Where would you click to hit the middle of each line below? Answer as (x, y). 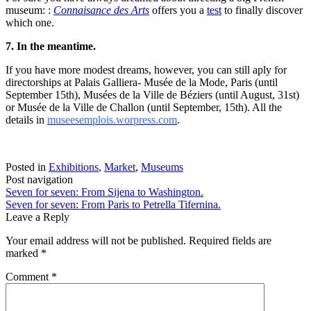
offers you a (178, 10)
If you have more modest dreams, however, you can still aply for (146, 69)
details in (26, 119)
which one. (30, 22)
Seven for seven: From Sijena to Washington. (104, 192)
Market (120, 167)
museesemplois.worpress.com (112, 119)
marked (23, 253)
